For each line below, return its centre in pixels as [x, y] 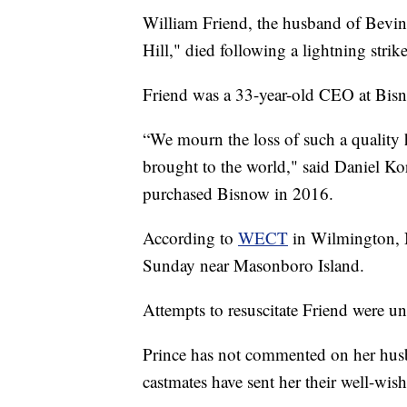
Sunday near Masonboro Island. [253, 264]
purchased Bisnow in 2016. [238, 193]
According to [190, 237]
